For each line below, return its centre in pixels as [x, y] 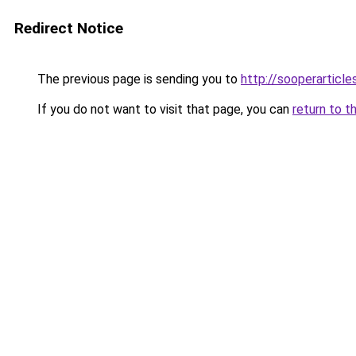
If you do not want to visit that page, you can [163, 109]
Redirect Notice [69, 28]
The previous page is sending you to [137, 79]
